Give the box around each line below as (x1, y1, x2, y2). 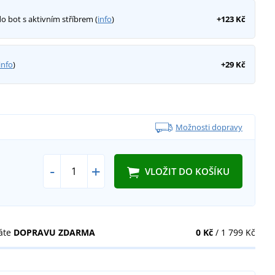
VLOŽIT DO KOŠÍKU (144, 165, 230, 178)
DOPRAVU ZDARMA (14, 226, 95, 238)
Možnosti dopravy (176, 121, 242, 133)
